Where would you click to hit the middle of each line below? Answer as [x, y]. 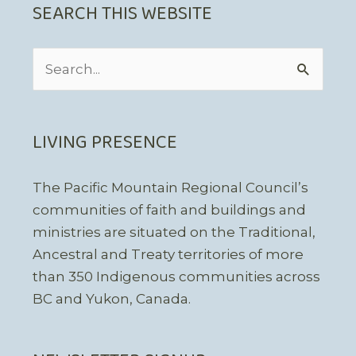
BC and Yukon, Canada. [111, 298]
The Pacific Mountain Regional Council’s [170, 187]
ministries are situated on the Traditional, [174, 232]
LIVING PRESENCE [104, 143]
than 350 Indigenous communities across [176, 276]
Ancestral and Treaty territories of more [168, 254]
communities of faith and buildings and [169, 209]
